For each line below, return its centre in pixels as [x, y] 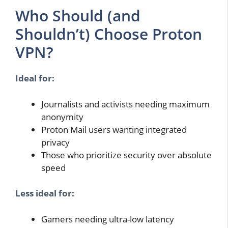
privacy [55, 142]
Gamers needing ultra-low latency [108, 219]
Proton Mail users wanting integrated [114, 129]
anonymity [62, 117]
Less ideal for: [45, 193]
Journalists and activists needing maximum [125, 104]
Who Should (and [78, 16]
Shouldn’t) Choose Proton [109, 34]
